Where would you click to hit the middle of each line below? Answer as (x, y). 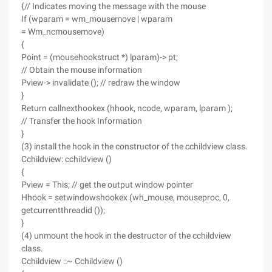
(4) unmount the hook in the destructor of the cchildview (126, 236)
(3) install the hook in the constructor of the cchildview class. (134, 146)
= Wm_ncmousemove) (63, 32)
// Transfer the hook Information (82, 121)
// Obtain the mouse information (82, 70)
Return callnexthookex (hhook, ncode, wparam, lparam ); (127, 108)
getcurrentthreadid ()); (63, 210)
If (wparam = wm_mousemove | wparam (97, 19)
